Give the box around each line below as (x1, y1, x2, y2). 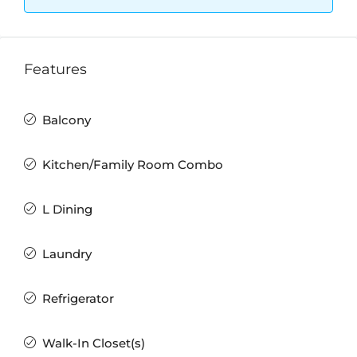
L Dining (42, 202, 92, 217)
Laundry (42, 246, 92, 261)
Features (24, 61, 87, 78)
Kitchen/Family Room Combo (42, 157, 223, 172)
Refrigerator (42, 291, 114, 306)
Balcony (42, 112, 91, 127)
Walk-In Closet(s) (42, 335, 145, 351)
